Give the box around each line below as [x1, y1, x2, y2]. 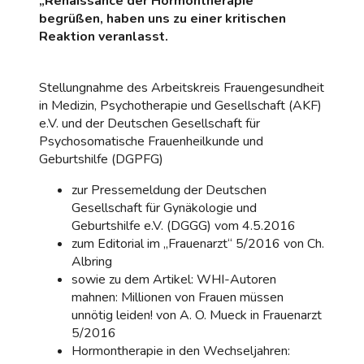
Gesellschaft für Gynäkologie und [71, 198, 257, 217]
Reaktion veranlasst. [39, 27, 168, 45]
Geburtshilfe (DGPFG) [39, 149, 163, 168]
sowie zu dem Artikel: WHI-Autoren [71, 270, 276, 288]
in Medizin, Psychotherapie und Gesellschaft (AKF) [39, 96, 322, 115]
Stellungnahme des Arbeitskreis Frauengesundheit [39, 78, 324, 97]
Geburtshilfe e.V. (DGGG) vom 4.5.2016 [71, 216, 296, 235]
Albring [71, 252, 112, 271]
